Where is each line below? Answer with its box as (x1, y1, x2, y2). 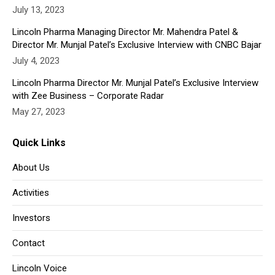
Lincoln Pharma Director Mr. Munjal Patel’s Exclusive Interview (12, 77, 258, 88)
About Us (12, 162, 50, 173)
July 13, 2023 (12, 4, 64, 15)
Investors (12, 212, 50, 223)
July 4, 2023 (12, 55, 60, 66)
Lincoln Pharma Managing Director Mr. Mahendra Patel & (12, 26, 238, 37)
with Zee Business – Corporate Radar (12, 90, 164, 101)
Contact (12, 238, 45, 249)
